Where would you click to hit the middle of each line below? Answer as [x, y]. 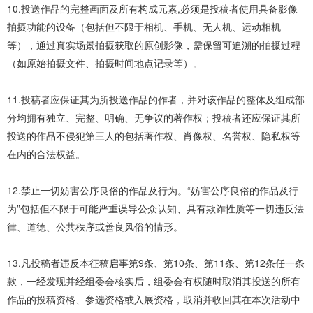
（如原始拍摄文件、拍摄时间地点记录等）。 [105, 63]
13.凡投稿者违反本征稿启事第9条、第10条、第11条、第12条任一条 [156, 263]
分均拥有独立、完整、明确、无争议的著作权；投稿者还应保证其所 [154, 118]
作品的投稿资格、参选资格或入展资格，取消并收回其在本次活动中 [154, 299]
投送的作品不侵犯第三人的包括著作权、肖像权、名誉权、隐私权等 [154, 136]
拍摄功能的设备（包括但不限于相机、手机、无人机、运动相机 [144, 27]
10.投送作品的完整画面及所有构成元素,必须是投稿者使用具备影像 [152, 9]
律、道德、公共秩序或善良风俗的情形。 [95, 227]
